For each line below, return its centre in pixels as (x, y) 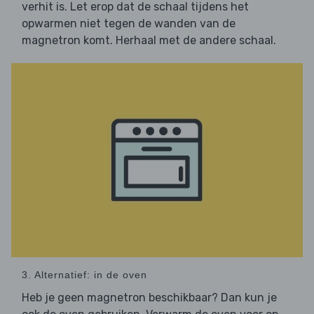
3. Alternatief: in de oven (84, 275)
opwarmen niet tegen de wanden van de (129, 24)
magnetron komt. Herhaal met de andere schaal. (149, 41)
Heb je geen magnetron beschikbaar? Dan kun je (149, 298)
